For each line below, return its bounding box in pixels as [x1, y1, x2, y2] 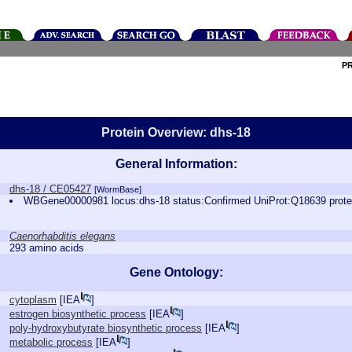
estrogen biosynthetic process [9, 308, 146, 320]
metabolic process [9, 336, 93, 348]
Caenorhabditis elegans [9, 230, 115, 242]
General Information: [115, 157, 237, 170]
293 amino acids [9, 242, 84, 254]
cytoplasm [9, 294, 57, 306]
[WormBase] [94, 185, 141, 194]
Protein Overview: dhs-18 [101, 126, 251, 139]
